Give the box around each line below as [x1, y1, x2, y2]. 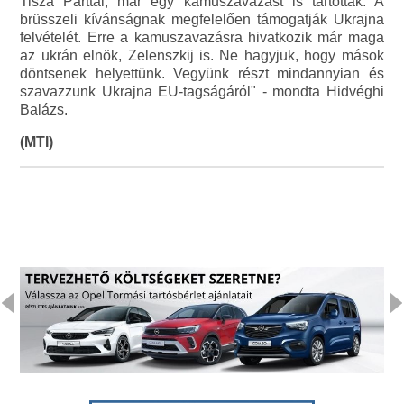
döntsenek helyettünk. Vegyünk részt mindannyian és [20, 66, 384, 82]
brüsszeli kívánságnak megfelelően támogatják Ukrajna [20, 12, 384, 28]
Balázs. [20, 102, 69, 118]
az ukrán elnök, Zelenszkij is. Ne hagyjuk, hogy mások [20, 48, 384, 64]
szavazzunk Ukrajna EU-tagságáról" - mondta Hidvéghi [20, 84, 384, 100]
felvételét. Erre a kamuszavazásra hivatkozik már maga [20, 30, 384, 46]
